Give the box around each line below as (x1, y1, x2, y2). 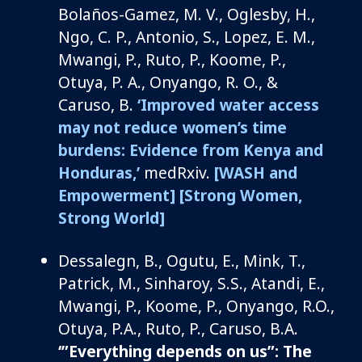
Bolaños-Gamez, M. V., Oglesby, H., (58, 2, 315, 25)
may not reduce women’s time (58, 116, 287, 138)
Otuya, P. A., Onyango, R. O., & (58, 70, 278, 93)
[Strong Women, (179, 183, 302, 206)
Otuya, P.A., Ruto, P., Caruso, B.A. (58, 317, 298, 339)
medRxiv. (140, 161, 214, 183)
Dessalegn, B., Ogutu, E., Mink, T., (58, 249, 305, 271)
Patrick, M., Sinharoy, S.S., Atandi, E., (58, 271, 325, 294)
